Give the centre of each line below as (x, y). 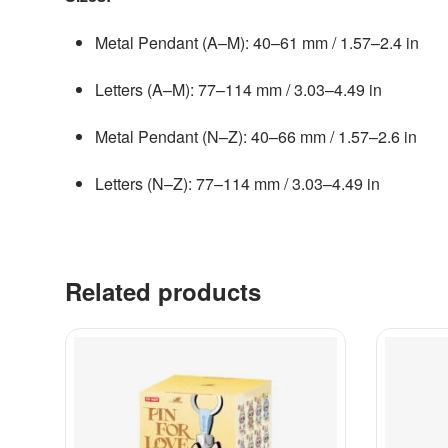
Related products (162, 291)
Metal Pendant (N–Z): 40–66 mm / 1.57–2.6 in (255, 137)
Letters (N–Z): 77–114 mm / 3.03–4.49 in (237, 184)
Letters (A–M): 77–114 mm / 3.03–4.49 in (238, 90)
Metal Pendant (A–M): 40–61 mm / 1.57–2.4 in (256, 43)
